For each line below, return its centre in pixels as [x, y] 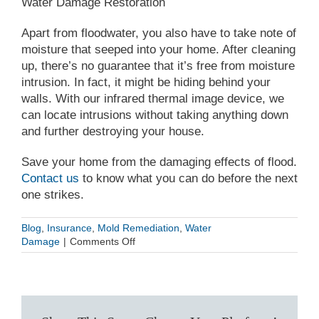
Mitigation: [158, 267]
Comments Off [103, 241]
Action [148, 294]
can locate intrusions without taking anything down [155, 115]
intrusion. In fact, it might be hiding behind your [146, 82]
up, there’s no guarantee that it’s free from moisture [158, 66]
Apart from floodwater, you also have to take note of [159, 33]
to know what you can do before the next [188, 178]
